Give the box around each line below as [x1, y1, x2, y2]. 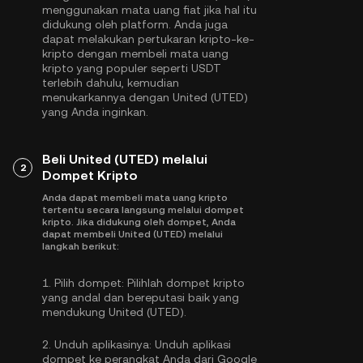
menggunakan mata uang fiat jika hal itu [42, 3, 257, 16]
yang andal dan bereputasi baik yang [42, 291, 239, 304]
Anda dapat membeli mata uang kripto [42, 192, 228, 203]
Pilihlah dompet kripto [124, 276, 245, 289]
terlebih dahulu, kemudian [42, 76, 179, 89]
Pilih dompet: [54, 276, 124, 289]
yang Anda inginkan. [42, 105, 148, 118]
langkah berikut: [42, 241, 119, 252]
